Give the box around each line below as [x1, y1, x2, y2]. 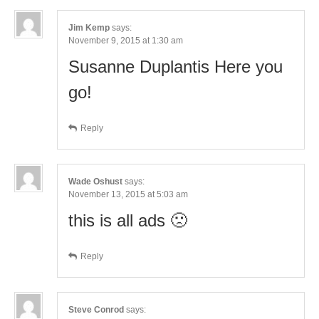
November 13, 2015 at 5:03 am [68, 189, 188, 199]
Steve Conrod [68, 304, 124, 315]
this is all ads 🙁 [68, 210, 187, 230]
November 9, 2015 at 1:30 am [68, 35, 183, 46]
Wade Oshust [68, 176, 122, 187]
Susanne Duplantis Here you [68, 56, 283, 76]
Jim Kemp [68, 22, 110, 33]
